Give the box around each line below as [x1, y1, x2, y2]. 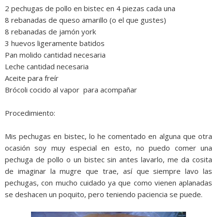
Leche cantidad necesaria [5, 62, 89, 71]
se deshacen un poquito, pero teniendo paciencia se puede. [5, 189, 202, 199]
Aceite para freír [5, 73, 59, 83]
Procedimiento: [5, 108, 55, 118]
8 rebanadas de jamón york [5, 27, 96, 36]
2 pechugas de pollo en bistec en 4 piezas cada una [5, 3, 175, 13]
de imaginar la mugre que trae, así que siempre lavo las [5, 166, 212, 176]
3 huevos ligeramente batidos [5, 38, 105, 48]
